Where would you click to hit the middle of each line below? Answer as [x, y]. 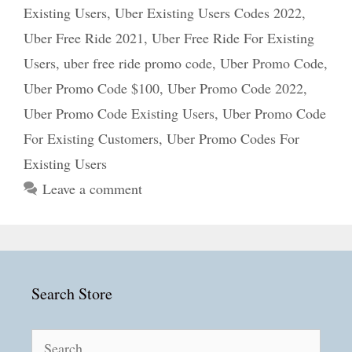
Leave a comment [92, 189]
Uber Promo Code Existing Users [119, 113]
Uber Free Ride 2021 [84, 38]
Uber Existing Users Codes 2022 [208, 13]
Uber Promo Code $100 [92, 88]
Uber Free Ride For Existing [233, 38]
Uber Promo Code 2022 [235, 88]
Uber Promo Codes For [233, 138]
